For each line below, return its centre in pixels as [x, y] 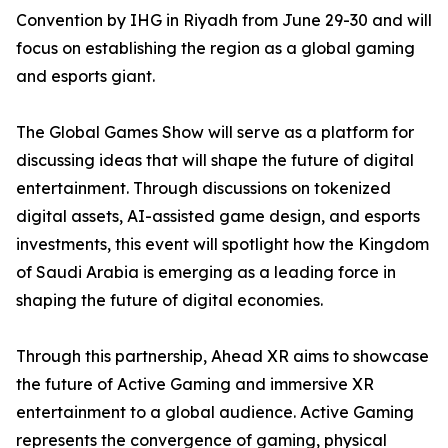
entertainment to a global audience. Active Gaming [215, 412]
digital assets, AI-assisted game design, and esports [218, 216]
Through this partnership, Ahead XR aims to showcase [222, 356]
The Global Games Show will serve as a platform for [215, 132]
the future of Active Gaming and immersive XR [195, 384]
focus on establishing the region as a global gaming [215, 48]
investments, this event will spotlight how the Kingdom [222, 244]
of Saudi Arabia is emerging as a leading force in [206, 272]
